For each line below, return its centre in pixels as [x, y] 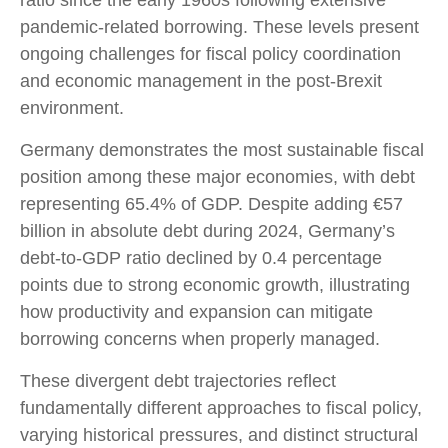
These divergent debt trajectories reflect [178, 381]
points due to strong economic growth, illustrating [215, 285]
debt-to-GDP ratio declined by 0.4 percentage [201, 258]
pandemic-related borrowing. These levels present [219, 27]
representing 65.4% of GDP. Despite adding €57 [211, 204]
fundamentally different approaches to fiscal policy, [221, 408]
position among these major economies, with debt [217, 177]
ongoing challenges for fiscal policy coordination [210, 54]
